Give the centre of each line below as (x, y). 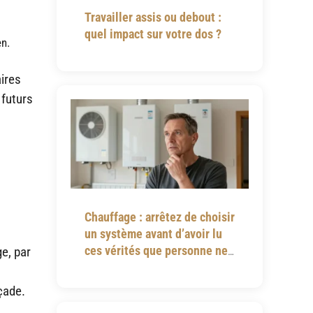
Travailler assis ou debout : (153, 17)
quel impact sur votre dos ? (153, 34)
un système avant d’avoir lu (153, 233)
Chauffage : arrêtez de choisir (159, 217)
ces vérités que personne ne (156, 250)
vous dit (104, 267)
